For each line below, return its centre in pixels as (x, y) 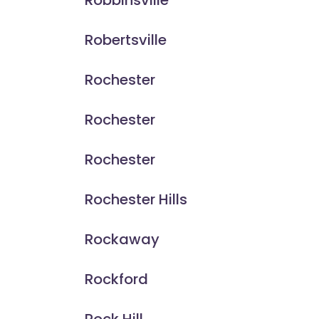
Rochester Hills (136, 200)
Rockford (116, 279)
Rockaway (122, 240)
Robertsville (125, 40)
